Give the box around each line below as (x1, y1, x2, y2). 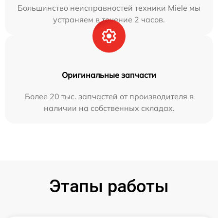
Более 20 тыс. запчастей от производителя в (24, 91, 194, 101)
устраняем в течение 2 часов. (53, 15, 165, 24)
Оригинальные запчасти (62, 70, 156, 80)
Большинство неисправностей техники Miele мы (18, 3, 200, 13)
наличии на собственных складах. (43, 103, 175, 113)
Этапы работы (49, 176, 169, 197)
